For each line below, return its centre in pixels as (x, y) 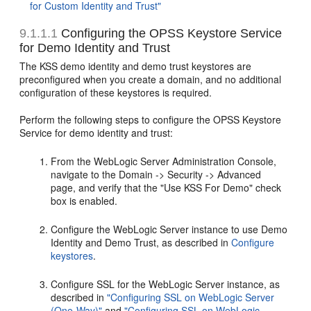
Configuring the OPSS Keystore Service (170, 33)
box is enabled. (84, 201)
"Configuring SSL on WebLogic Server (191, 297)
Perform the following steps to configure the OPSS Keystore (151, 119)
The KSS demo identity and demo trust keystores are (136, 66)
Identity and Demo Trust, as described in (141, 242)
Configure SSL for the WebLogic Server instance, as (166, 284)
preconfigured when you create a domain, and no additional (151, 79)
